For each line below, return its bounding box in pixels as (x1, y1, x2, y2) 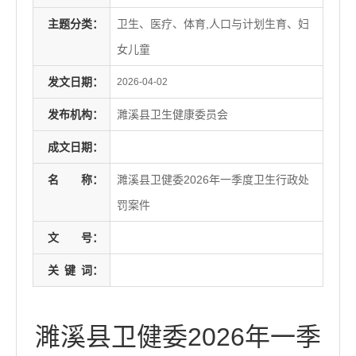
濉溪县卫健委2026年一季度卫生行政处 (117, 173, 309, 187)
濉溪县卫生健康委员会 (117, 108, 228, 122)
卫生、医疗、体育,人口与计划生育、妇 (117, 17, 309, 31)
